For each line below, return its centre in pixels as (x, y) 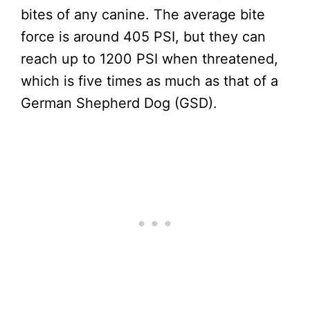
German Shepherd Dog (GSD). (121, 103)
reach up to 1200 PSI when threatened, (149, 58)
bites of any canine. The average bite (143, 14)
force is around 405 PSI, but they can (143, 36)
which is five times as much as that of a (149, 81)
